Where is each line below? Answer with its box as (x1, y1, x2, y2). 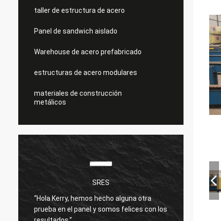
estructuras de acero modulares (34, 69, 137, 76)
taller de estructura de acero (34, 6, 125, 14)
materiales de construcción (34, 89, 122, 97)
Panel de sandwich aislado (34, 27, 117, 35)
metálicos (34, 98, 66, 106)
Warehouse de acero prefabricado (34, 48, 142, 56)
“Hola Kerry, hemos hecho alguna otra (34, 194, 151, 202)
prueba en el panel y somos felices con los (34, 205, 167, 213)
